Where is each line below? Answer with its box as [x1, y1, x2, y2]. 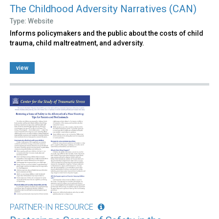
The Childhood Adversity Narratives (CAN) [10, 3, 197, 15]
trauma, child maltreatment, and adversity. [10, 39, 144, 47]
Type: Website [10, 17, 53, 25]
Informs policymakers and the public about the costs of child [10, 29, 203, 38]
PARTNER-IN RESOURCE [10, 202, 93, 212]
